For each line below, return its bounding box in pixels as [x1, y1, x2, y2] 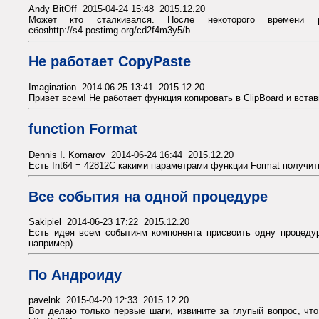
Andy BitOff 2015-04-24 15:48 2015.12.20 [28, 3, 205, 14]
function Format [28, 120, 137, 137]
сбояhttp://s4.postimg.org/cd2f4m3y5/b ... [28, 24, 202, 36]
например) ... [28, 238, 84, 249]
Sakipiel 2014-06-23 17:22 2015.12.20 [28, 216, 189, 228]
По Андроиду [28, 266, 122, 283]
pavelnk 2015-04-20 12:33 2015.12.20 [28, 295, 189, 306]
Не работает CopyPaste [28, 53, 191, 70]
